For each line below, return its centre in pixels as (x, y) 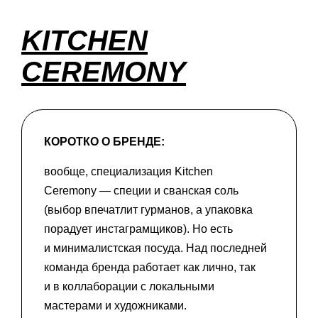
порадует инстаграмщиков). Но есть (138, 229)
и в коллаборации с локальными (129, 287)
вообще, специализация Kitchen (128, 172)
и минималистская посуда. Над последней (155, 248)
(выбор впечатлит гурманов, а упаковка (148, 210)
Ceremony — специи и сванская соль (141, 191)
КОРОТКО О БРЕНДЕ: (104, 141)
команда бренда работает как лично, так (150, 268)
